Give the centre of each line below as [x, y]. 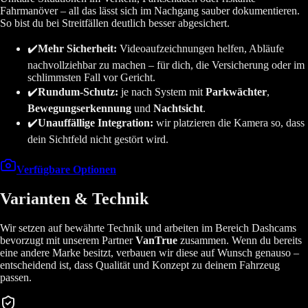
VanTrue [155, 241]
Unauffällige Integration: [96, 123]
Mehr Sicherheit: [77, 49]
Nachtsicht [178, 109]
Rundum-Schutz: [78, 92]
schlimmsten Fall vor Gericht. [91, 78]
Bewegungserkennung [79, 109]
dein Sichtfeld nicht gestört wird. [98, 140]
